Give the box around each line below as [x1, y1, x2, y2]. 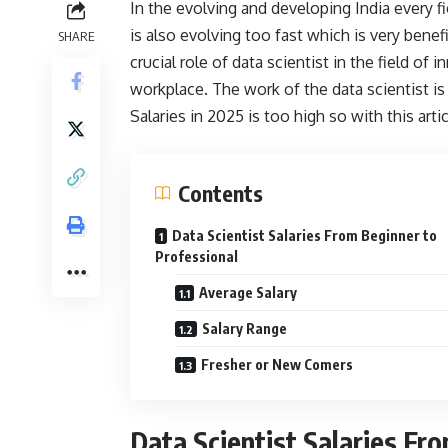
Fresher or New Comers [201, 356, 356, 374]
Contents [178, 179, 263, 208]
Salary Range [202, 320, 290, 338]
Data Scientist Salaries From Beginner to [172, 227, 437, 245]
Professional [155, 248, 238, 266]
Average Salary [199, 284, 300, 302]
